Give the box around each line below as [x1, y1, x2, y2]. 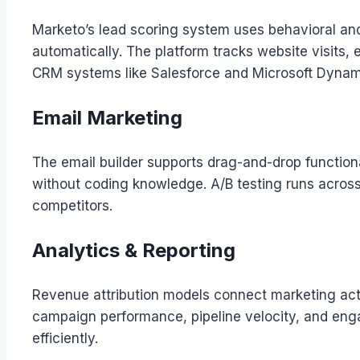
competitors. [32, 197, 112, 214]
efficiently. [32, 329, 98, 346]
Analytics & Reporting [32, 238, 235, 262]
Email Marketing [32, 105, 182, 129]
